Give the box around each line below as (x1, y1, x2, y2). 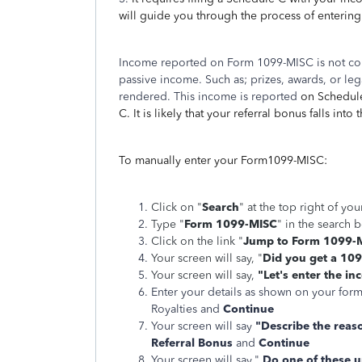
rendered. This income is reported (119, 90, 297, 103)
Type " (151, 217, 184, 231)
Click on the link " (151, 234, 243, 248)
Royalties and (151, 302, 223, 316)
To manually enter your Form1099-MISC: (119, 154, 327, 167)
